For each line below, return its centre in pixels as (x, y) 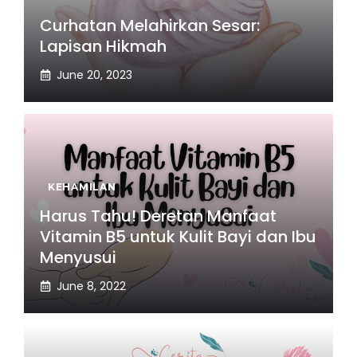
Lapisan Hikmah (103, 46)
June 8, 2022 (91, 286)
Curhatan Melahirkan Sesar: (150, 25)
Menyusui (78, 257)
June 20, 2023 (94, 75)
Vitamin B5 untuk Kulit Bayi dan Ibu (178, 236)
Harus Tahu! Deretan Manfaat (158, 216)
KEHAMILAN (82, 186)
